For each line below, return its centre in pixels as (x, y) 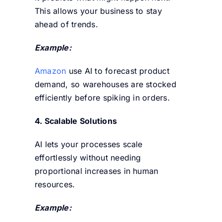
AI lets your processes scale (88, 144)
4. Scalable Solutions (76, 121)
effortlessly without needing (88, 157)
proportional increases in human (96, 171)
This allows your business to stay (98, 11)
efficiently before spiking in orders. (102, 97)
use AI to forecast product (118, 71)
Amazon (50, 71)
